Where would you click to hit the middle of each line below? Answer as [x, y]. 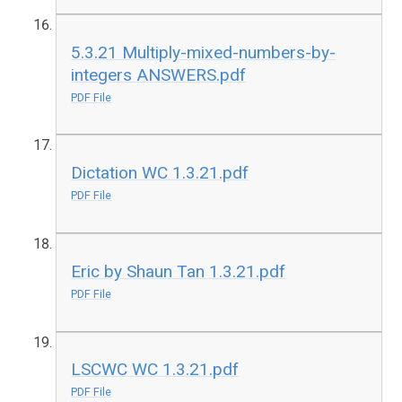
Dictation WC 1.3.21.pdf [160, 173]
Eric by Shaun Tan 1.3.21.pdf [179, 271]
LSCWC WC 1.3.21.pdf [155, 370]
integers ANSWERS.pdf [159, 74]
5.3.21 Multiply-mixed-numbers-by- [204, 52]
